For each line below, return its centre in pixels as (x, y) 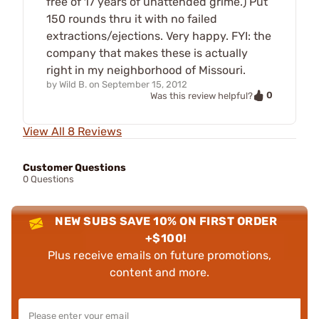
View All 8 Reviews (72, 132)
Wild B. (73, 84)
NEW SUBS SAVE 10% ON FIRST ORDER (166, 221)
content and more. (159, 273)
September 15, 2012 (145, 84)
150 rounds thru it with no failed (132, 19)
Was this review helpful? (202, 95)
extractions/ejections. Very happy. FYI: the (159, 36)
